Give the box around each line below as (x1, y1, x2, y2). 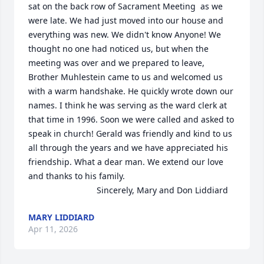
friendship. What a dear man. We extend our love (28, 156, 223, 167)
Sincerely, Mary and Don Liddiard (97, 184, 228, 196)
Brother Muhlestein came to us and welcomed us (28, 71, 223, 82)
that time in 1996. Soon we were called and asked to (28, 114, 234, 125)
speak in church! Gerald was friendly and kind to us (28, 128, 232, 139)
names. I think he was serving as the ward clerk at (28, 100, 227, 111)
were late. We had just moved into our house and (28, 15, 223, 26)
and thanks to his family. (28, 170, 127, 181)
